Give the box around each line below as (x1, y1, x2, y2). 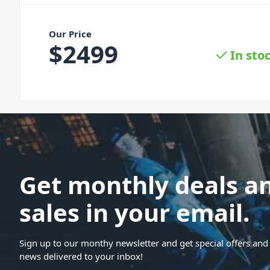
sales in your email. (19, 196, 250, 230)
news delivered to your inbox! (19, 250, 143, 263)
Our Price (49, 28, 92, 40)
